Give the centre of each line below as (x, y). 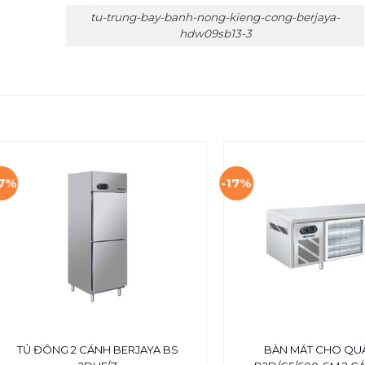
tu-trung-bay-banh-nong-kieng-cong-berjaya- (215, 18)
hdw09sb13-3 (215, 34)
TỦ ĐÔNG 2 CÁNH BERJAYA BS (97, 349)
